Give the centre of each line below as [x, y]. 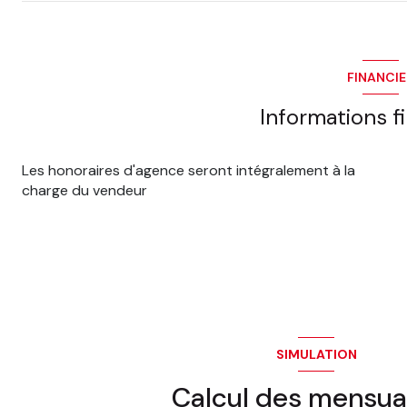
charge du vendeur [84, 191]
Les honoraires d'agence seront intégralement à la [189, 171]
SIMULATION [316, 354]
